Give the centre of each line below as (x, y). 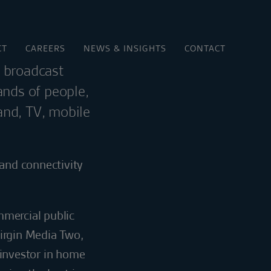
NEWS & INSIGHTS (125, 48)
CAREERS (45, 48)
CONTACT (205, 48)
